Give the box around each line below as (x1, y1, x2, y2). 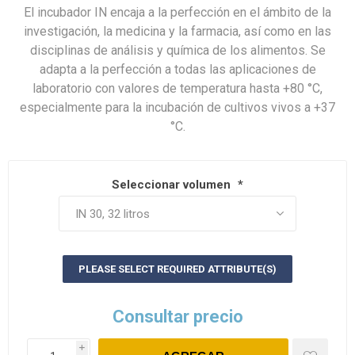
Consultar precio (112, 307, 243, 327)
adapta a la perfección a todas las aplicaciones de (39, 62, 316, 77)
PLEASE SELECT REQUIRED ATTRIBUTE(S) (78, 263, 277, 276)
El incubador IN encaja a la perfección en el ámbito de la (24, 5, 331, 20)
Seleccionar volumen (112, 177, 234, 193)
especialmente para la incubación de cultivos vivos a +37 (20, 100, 335, 115)
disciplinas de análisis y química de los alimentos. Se (29, 43, 326, 58)
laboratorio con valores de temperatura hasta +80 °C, (32, 81, 323, 96)
